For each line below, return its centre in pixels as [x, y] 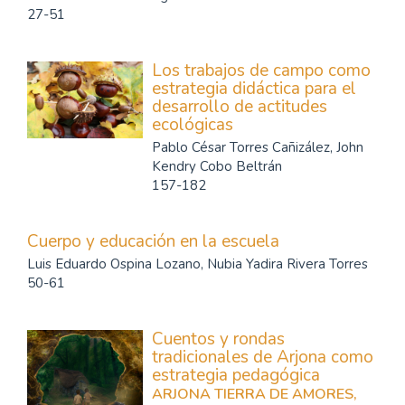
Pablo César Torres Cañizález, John [258, 147]
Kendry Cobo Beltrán [217, 166]
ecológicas [193, 125]
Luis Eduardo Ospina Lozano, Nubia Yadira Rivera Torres [198, 264]
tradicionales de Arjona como [263, 357]
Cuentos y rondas [218, 339]
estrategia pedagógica [236, 375]
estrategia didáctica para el [254, 89]
